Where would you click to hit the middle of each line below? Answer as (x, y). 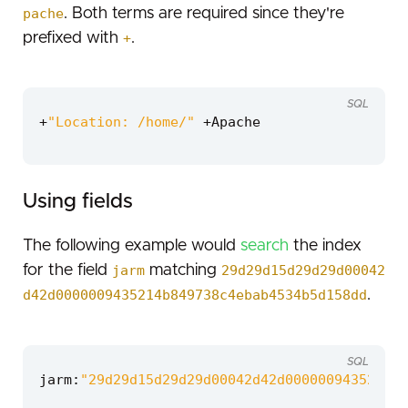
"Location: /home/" (121, 122)
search (265, 246)
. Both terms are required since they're (204, 13)
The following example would (132, 246)
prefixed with (73, 38)
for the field (67, 271)
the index (325, 246)
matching (183, 271)
